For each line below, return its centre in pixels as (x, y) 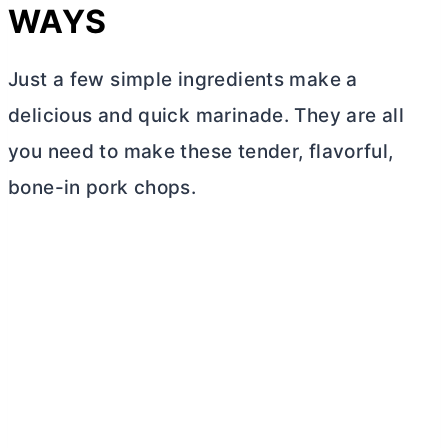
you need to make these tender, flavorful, (201, 151)
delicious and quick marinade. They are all (206, 115)
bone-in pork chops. (102, 187)
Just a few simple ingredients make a (183, 79)
